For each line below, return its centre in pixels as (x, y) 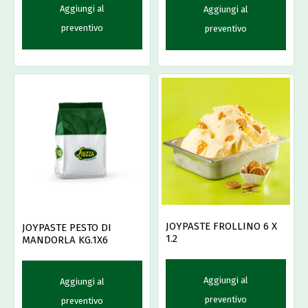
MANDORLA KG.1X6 (65, 240)
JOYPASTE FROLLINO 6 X (221, 227)
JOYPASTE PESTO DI (67, 227)
